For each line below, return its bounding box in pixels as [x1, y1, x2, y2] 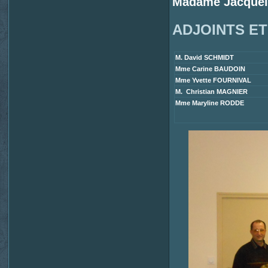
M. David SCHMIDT [175, 54, 234, 62]
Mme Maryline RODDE [175, 99, 245, 107]
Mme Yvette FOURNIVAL [175, 77, 252, 84]
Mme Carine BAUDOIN [175, 65, 246, 73]
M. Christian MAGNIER [175, 88, 248, 96]
